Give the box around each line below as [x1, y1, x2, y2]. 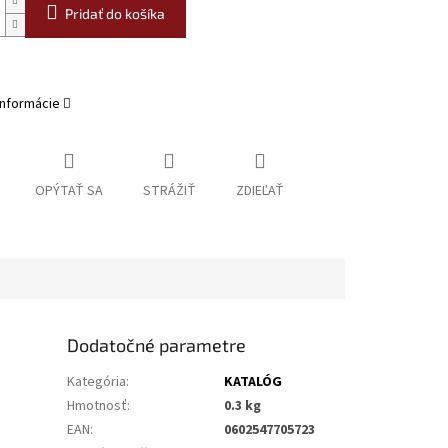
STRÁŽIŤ [142, 181, 196, 202]
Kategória [67, 372, 127, 393]
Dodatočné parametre [67, 334, 247, 357]
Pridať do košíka [64, 5, 165, 23]
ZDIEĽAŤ [235, 181, 284, 202]
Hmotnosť [67, 396, 128, 417]
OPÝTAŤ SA [34, 181, 103, 202]
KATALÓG [224, 372, 283, 393]
